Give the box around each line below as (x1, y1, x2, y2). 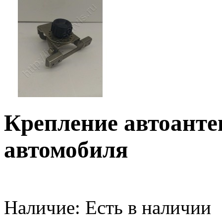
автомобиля (4, 137, 128, 163)
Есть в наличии (80, 196, 211, 218)
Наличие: (4, 196, 80, 218)
